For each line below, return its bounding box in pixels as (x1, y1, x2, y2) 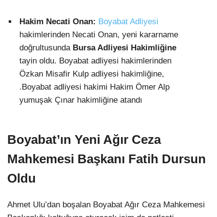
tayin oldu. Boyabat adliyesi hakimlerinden (19, 56, 171, 65)
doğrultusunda (19, 43, 73, 52)
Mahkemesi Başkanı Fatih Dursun (7, 152, 206, 166)
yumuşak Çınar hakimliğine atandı (19, 95, 142, 105)
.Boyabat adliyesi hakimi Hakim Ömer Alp (19, 82, 170, 92)
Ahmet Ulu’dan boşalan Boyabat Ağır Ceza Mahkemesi (7, 200, 205, 209)
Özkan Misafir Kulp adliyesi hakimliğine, (19, 69, 164, 78)
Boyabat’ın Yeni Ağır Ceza (7, 132, 161, 146)
